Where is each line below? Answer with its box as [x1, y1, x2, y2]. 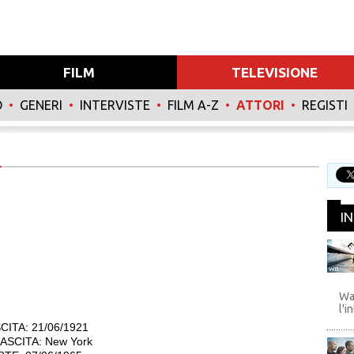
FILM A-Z [168, 98, 219, 112]
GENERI [20, 98, 62, 112]
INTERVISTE [80, 98, 150, 112]
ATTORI [236, 98, 284, 112]
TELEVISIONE [232, 65, 318, 80]
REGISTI [302, 98, 348, 112]
